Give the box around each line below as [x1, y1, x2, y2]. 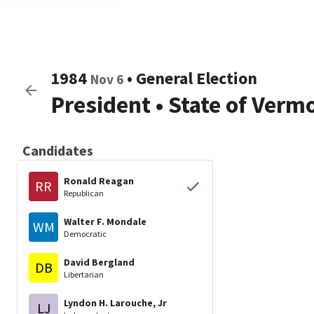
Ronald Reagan [64, 174, 134, 187]
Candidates [22, 142, 93, 159]
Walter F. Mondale [64, 214, 146, 228]
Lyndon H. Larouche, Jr [64, 296, 167, 309]
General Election [136, 67, 257, 89]
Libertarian [64, 268, 104, 280]
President [50, 90, 151, 119]
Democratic [64, 228, 107, 239]
